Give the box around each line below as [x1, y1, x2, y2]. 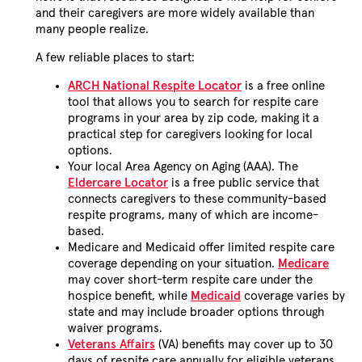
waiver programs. [68, 322, 162, 335]
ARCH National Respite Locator [68, 80, 242, 93]
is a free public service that [168, 177, 319, 190]
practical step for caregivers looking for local [68, 128, 313, 141]
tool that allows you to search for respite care [68, 96, 318, 109]
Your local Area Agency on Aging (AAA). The [68, 161, 298, 174]
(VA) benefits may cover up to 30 [155, 339, 333, 351]
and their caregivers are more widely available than [36, 7, 314, 20]
